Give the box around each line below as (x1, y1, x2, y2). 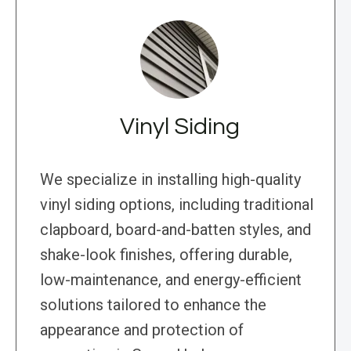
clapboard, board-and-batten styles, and (40, 220, 311, 240)
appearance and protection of (40, 320, 244, 340)
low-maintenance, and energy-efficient (40, 270, 302, 290)
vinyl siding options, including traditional (40, 195, 313, 215)
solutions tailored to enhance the (40, 295, 266, 315)
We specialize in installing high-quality (40, 170, 301, 190)
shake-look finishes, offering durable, (40, 245, 292, 265)
